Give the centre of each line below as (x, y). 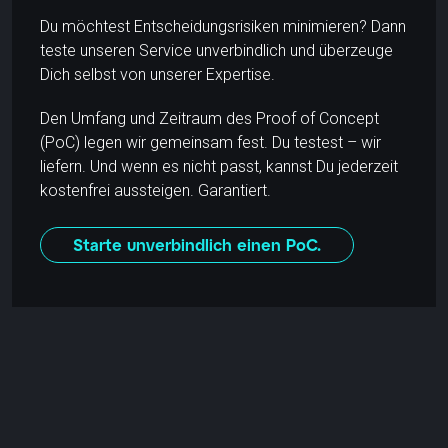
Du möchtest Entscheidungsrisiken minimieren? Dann (223, 26)
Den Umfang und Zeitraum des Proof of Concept (209, 118)
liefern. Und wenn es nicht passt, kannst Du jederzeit (219, 166)
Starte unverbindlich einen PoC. (197, 244)
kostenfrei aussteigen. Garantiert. (155, 190)
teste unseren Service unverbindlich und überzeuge (216, 50)
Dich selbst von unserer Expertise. (157, 74)
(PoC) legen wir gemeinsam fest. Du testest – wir (210, 142)
